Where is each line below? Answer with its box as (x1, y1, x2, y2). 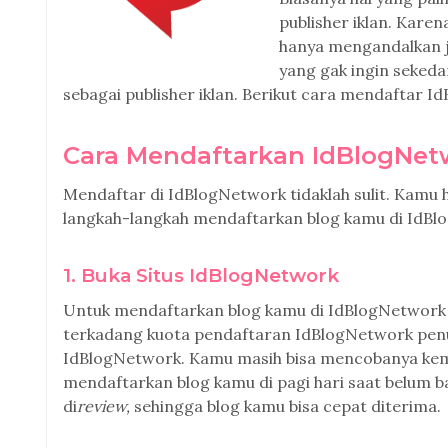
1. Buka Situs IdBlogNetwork (63, 264, 339, 287)
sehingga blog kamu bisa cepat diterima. (130, 396, 441, 416)
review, (77, 396, 130, 416)
